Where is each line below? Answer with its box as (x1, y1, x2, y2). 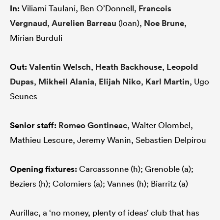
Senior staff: (10, 119, 56, 131)
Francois (138, 2, 171, 14)
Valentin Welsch (29, 61, 91, 72)
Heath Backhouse (95, 61, 162, 72)
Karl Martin (145, 76, 190, 87)
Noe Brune (144, 17, 184, 28)
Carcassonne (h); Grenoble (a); (77, 163, 193, 174)
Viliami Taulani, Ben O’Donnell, (20, 2, 138, 13)
